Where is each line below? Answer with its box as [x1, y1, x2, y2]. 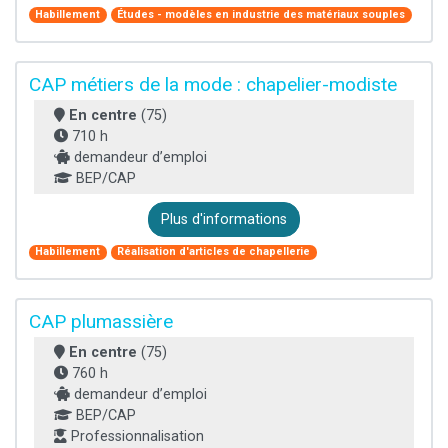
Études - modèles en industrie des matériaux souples [117, 7, 406, 21]
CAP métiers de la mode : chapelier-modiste [29, 72, 397, 96]
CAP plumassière [29, 309, 173, 333]
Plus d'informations [161, 210, 287, 228]
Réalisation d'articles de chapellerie [117, 245, 311, 259]
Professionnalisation [67, 427, 204, 445]
